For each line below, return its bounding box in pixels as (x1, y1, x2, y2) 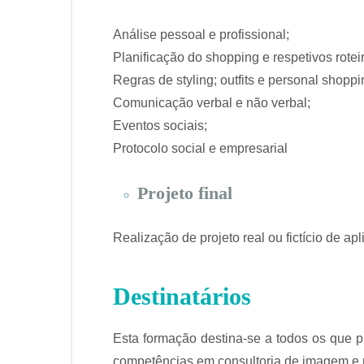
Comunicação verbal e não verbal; (113, 96, 310, 110)
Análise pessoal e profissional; (113, 28, 289, 42)
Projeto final (137, 183, 232, 204)
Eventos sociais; (113, 119, 207, 133)
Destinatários (113, 283, 251, 310)
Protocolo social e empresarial (113, 141, 288, 156)
